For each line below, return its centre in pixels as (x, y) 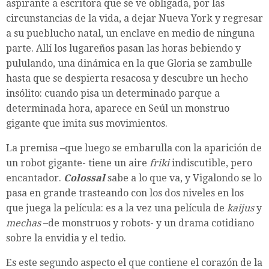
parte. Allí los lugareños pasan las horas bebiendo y (123, 49)
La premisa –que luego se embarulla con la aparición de (134, 148)
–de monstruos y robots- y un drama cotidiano (147, 223)
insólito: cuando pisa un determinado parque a (113, 94)
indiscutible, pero (211, 163)
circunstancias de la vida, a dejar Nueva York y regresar (134, 19)
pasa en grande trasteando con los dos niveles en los (125, 193)
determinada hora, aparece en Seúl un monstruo (118, 109)
